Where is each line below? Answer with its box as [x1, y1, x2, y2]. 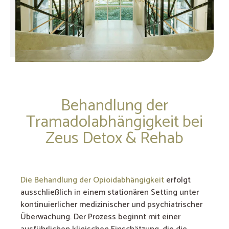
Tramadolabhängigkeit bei [26, 108, 203, 135]
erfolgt [164, 173, 191, 187]
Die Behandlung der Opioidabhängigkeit [20, 173, 164, 187]
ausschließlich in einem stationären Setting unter [20, 185, 199, 199]
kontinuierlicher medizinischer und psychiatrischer [20, 197, 202, 212]
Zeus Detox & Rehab [45, 125, 184, 152]
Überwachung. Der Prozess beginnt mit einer [20, 210, 180, 224]
